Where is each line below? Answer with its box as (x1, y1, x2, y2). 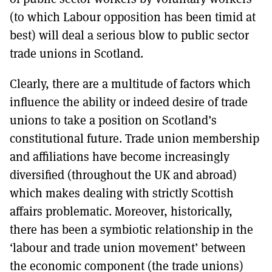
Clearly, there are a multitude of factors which (10, 75, 251, 92)
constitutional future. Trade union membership (10, 130, 259, 146)
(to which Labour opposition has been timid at (10, 8, 256, 25)
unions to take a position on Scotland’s (10, 112, 217, 128)
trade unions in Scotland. (10, 45, 143, 61)
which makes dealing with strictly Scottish (10, 185, 234, 201)
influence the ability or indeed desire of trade (10, 93, 248, 110)
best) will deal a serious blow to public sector (10, 27, 249, 43)
